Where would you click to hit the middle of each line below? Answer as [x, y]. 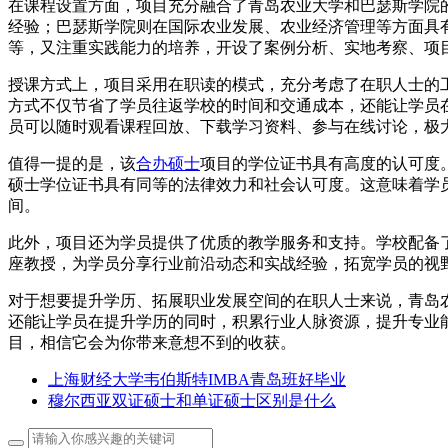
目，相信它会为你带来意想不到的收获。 [152, 342]
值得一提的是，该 [72, 163]
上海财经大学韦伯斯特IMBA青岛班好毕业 [197, 379]
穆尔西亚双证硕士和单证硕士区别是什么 [192, 400]
